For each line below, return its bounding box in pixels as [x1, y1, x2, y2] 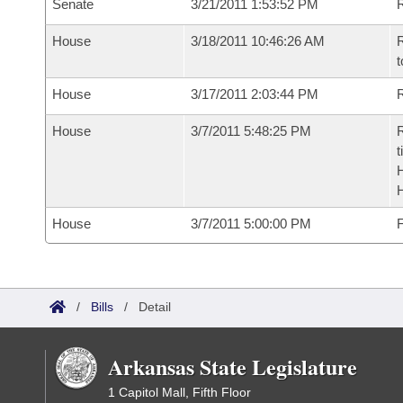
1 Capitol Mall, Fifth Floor [108, 385, 251, 399]
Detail [139, 300, 171, 314]
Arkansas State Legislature [108, 351, 357, 382]
